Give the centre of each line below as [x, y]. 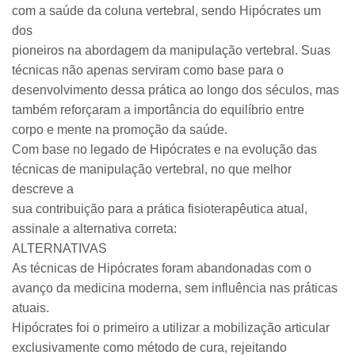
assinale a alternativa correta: [94, 229]
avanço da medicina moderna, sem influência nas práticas [175, 288]
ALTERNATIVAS [59, 248]
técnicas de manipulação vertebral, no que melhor [152, 169]
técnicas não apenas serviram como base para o [148, 70]
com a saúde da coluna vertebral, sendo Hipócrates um [166, 11]
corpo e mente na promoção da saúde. [120, 130]
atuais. [31, 308]
